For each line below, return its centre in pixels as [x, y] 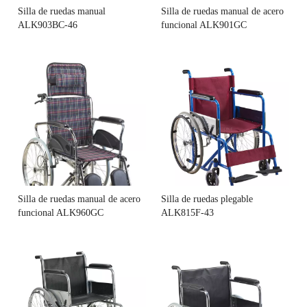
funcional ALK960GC [61, 212]
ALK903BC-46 [48, 25]
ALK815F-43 [187, 212]
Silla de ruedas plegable [207, 199]
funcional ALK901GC [204, 25]
